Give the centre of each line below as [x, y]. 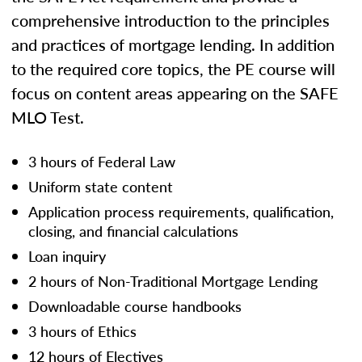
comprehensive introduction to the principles [170, 20]
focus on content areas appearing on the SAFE [175, 93]
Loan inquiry [67, 255]
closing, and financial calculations [133, 230]
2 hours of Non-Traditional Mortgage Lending [173, 280]
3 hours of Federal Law [102, 161]
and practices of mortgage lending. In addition [173, 44]
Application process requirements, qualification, [181, 211]
